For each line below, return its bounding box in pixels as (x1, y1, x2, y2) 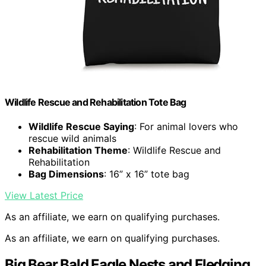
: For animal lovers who (134, 121, 238, 133)
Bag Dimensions (28, 168, 104, 180)
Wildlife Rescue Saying (28, 121, 134, 133)
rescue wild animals (28, 132, 116, 145)
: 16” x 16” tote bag (104, 168, 189, 180)
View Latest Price (5, 189, 83, 202)
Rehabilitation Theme (28, 144, 128, 157)
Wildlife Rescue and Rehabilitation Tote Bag (5, 96, 186, 109)
